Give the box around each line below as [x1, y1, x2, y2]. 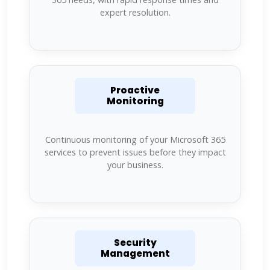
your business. [107, 159, 163, 171]
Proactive [110, 83, 160, 96]
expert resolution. [99, 6, 171, 18]
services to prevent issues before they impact [44, 146, 226, 158]
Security [113, 236, 157, 249]
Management [100, 246, 170, 260]
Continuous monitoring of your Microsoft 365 [45, 133, 225, 145]
